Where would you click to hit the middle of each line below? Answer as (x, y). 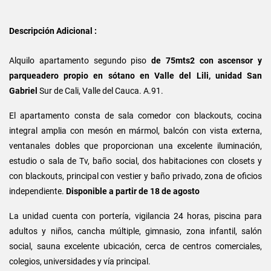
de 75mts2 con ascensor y (207, 60)
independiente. (38, 191)
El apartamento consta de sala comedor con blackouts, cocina (135, 115)
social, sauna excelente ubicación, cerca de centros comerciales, (135, 246)
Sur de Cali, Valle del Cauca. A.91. (101, 90)
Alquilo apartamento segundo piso (80, 60)
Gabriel (24, 90)
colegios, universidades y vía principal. (81, 261)
